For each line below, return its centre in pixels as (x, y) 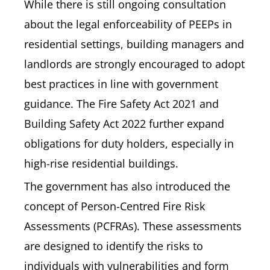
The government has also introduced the (127, 186)
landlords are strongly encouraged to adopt (134, 64)
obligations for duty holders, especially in (129, 143)
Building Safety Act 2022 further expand (124, 124)
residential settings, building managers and (134, 44)
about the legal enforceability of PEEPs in (128, 24)
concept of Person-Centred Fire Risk (115, 206)
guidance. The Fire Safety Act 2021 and (121, 104)
